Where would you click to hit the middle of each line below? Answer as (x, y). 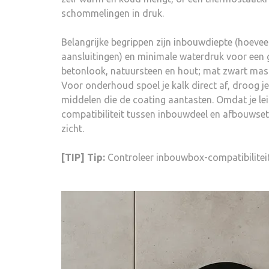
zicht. (73, 128)
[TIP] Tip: (83, 157)
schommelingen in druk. (113, 13)
